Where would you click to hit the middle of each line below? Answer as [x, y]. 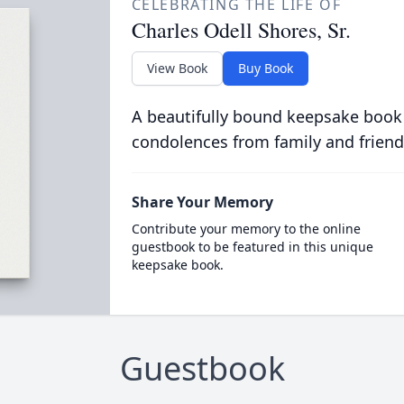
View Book [177, 68]
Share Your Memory [202, 202]
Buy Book [265, 68]
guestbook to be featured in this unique [252, 246]
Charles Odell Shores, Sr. [241, 29]
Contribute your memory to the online [246, 228]
